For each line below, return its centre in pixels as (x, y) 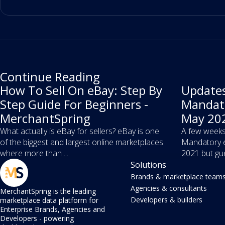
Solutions (148, 165)
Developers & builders (166, 200)
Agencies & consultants (168, 188)
